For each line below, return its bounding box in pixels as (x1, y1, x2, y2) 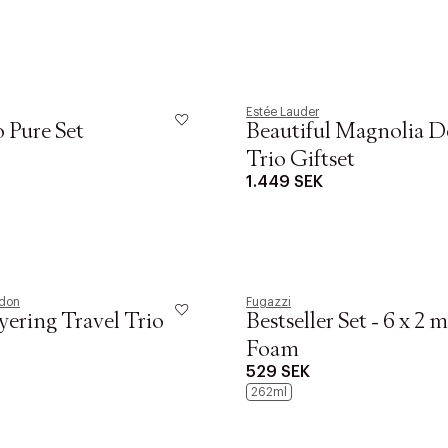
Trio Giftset (246, 149, 355, 171)
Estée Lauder (246, 106, 319, 118)
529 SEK (246, 364, 310, 380)
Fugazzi (246, 296, 291, 308)
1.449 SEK (246, 174, 323, 190)
